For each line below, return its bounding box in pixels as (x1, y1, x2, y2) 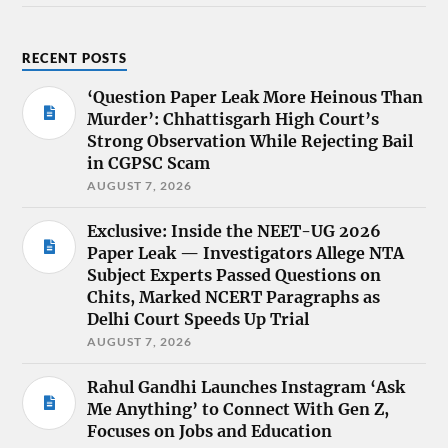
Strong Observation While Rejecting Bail (87, 130, 414, 151)
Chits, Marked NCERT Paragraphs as (87, 286, 381, 307)
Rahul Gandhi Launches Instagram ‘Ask (87, 376, 406, 397)
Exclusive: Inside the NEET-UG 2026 (87, 220, 382, 241)
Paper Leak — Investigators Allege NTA (87, 242, 405, 263)
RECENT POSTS (22, 49, 128, 66)
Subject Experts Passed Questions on (87, 264, 382, 285)
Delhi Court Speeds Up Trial (87, 308, 310, 329)
